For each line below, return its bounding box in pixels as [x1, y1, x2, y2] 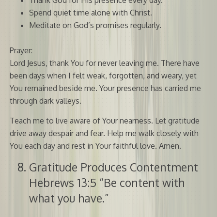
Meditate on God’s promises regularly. [29, 20, 161, 30]
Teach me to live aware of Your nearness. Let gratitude [10, 115, 200, 125]
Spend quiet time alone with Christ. [29, 7, 152, 17]
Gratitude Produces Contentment [29, 159, 198, 174]
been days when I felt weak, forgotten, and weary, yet [10, 70, 197, 80]
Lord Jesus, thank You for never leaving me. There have [10, 58, 200, 68]
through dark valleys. [10, 95, 81, 106]
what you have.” [29, 190, 109, 205]
